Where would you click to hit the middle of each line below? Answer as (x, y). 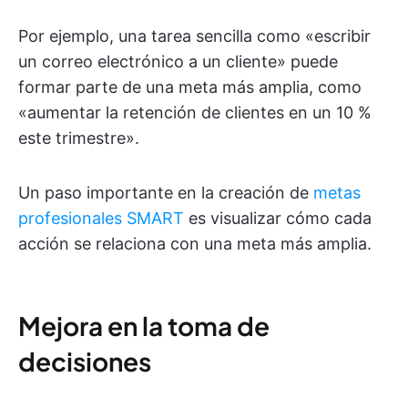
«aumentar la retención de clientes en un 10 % (195, 113)
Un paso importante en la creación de (166, 193)
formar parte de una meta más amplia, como (190, 87)
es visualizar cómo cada (278, 219)
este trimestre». (79, 138)
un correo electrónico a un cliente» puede (178, 62)
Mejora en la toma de (144, 326)
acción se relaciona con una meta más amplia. (195, 244)
